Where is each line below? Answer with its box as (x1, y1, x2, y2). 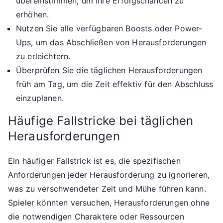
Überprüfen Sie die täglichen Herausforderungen (16, 65, 203, 75)
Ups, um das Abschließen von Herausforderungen (16, 37, 207, 47)
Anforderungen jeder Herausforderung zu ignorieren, (8, 169, 210, 180)
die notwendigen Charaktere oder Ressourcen (8, 211, 184, 222)
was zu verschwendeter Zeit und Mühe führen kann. (8, 183, 206, 194)
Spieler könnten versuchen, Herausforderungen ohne (8, 197, 210, 208)
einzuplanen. (16, 93, 64, 103)
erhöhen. (16, 9, 49, 19)
